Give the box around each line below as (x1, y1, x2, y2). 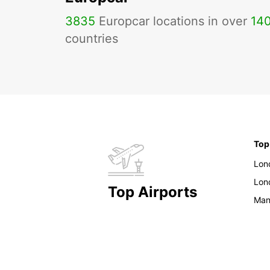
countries (65, 31, 118, 46)
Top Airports (107, 183, 197, 201)
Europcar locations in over (95, 14, 251, 29)
